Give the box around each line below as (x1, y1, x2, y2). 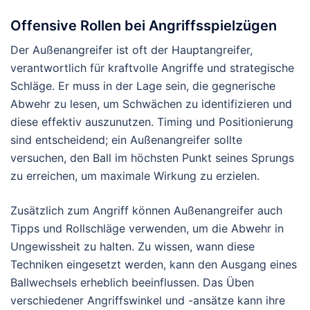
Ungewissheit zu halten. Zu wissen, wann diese (10, 239, 255, 254)
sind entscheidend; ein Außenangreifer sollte (10, 133, 242, 147)
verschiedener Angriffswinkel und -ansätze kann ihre (10, 293, 285, 308)
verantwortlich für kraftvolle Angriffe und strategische (10, 61, 294, 75)
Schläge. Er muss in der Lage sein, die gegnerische (10, 79, 275, 93)
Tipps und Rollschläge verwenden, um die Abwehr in (10, 221, 284, 236)
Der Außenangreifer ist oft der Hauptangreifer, (10, 43, 253, 57)
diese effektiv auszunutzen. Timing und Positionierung (10, 115, 293, 129)
